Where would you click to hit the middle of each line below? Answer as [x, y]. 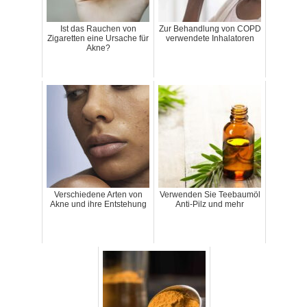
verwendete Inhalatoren [210, 39]
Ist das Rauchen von [98, 29]
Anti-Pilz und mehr [210, 205]
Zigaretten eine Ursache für [98, 39]
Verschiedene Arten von [98, 195]
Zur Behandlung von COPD [210, 29]
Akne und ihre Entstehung [98, 205]
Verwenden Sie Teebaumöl [210, 195]
